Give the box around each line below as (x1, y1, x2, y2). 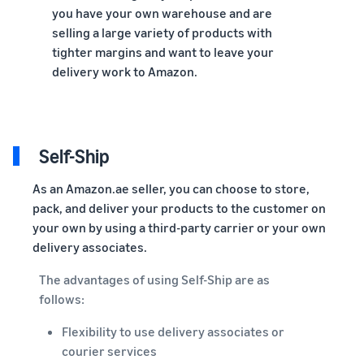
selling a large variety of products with (52, 24, 272, 41)
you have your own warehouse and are (52, 4, 272, 21)
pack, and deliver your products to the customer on (32, 199, 326, 216)
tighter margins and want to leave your (52, 43, 274, 60)
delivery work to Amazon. (52, 63, 197, 80)
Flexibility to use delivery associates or (62, 323, 284, 340)
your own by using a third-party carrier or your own (32, 219, 326, 236)
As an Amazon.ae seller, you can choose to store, (32, 180, 310, 197)
